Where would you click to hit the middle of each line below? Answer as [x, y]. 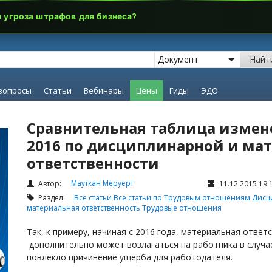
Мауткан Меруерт [102, 183]
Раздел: [55, 198]
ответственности [93, 163]
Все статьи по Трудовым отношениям [183, 198]
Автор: [49, 184]
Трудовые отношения [182, 208]
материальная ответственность [84, 208]
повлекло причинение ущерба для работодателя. [130, 257]
